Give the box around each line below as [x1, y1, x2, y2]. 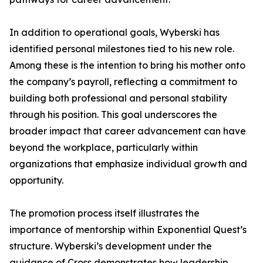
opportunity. [9, 174, 63, 187]
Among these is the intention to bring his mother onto [9, 59, 245, 72]
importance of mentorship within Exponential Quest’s [9, 224, 247, 236]
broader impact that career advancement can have [9, 125, 246, 137]
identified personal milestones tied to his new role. [9, 43, 234, 55]
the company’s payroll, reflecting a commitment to [9, 76, 237, 88]
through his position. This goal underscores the [9, 109, 217, 121]
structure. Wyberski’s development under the [9, 240, 212, 252]
